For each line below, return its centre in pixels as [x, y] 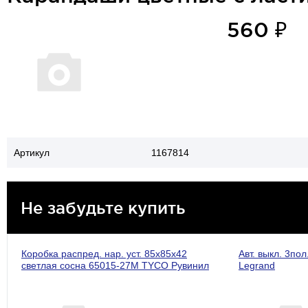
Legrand [256, 265]
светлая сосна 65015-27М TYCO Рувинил [115, 265]
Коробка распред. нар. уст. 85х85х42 [104, 254]
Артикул [32, 153]
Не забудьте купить [103, 208]
